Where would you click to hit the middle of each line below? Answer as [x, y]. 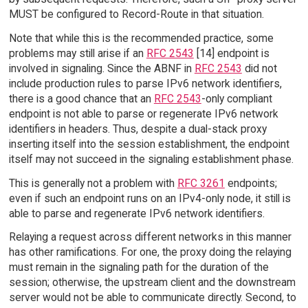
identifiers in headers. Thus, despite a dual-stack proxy [137, 129]
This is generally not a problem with [93, 183]
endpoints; [251, 183]
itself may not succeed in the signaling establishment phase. [151, 159]
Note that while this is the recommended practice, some [141, 38]
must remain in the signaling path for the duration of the [139, 267]
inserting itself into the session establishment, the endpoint [149, 144]
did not [259, 68]
